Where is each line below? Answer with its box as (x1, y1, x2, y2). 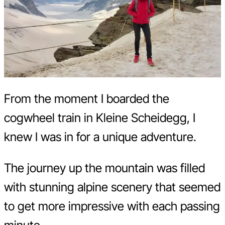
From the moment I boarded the (4, 91, 169, 106)
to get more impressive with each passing (4, 199, 220, 214)
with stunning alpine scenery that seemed (4, 180, 220, 195)
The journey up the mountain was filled (4, 161, 205, 176)
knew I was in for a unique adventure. (4, 130, 196, 145)
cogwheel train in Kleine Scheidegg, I (4, 110, 195, 126)
